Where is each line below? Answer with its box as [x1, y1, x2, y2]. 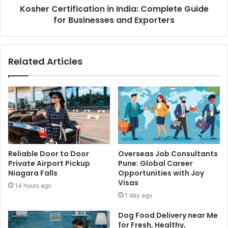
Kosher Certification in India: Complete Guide [19, 3, 209, 15]
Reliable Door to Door [8, 149, 89, 159]
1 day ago [125, 191, 152, 199]
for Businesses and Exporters [53, 14, 175, 26]
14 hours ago [15, 182, 51, 190]
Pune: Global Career [118, 158, 193, 169]
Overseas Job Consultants [118, 149, 218, 159]
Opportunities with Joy [118, 168, 204, 179]
